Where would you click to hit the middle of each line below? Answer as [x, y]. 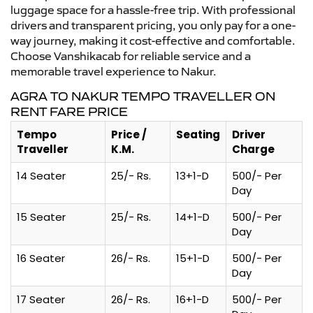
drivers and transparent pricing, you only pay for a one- [153, 25]
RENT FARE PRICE [69, 111]
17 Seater [41, 299]
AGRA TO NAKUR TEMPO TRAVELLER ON [143, 96]
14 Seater [41, 175]
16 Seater [41, 258]
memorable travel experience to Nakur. [114, 71]
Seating [198, 134]
